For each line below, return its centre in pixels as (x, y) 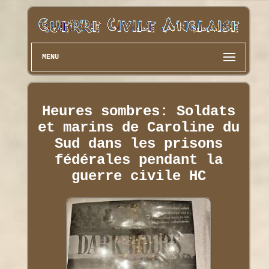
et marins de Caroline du (138, 127)
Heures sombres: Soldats (138, 111)
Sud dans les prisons (138, 144)
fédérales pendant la (138, 160)
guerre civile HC (138, 176)
